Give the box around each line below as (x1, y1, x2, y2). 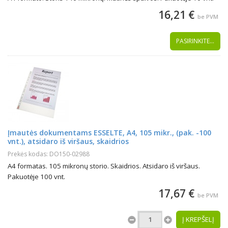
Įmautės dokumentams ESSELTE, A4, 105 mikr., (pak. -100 (8, 128, 211, 137)
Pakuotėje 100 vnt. (8, 172, 65, 181)
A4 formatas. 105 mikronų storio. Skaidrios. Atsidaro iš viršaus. (8, 161, 200, 170)
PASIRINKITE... (176, 37, 214, 45)
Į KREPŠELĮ (182, 215, 214, 224)
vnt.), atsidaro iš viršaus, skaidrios (8, 136, 129, 146)
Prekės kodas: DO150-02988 (8, 150, 90, 158)
